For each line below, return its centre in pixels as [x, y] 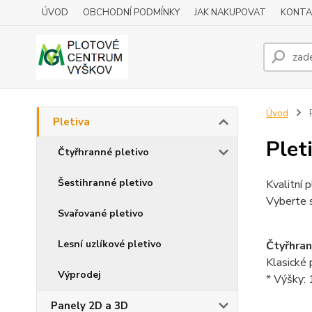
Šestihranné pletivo [106, 183]
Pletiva [71, 122]
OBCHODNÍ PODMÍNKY [131, 13]
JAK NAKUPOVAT [230, 13]
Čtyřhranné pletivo [103, 152]
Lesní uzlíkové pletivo [110, 244]
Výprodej [79, 275]
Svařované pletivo [101, 213]
